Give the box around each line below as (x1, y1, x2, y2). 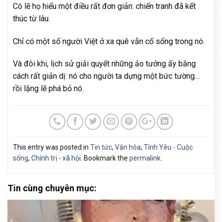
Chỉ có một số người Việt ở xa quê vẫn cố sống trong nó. (13, 36, 205, 46)
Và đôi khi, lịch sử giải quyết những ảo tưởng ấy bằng (13, 59, 196, 69)
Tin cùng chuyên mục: (7, 183, 97, 194)
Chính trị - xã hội (31, 154, 81, 163)
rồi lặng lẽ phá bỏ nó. (13, 84, 84, 94)
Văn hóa (115, 143, 141, 152)
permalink (129, 154, 161, 163)
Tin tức (90, 143, 112, 152)
